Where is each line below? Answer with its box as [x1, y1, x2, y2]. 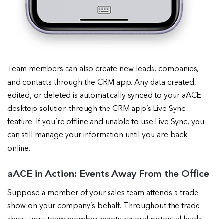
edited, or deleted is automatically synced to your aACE [7, 92, 201, 100]
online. [7, 145, 30, 153]
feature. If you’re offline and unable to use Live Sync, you [7, 118, 204, 127]
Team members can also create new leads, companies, [7, 66, 199, 74]
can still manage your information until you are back [7, 131, 188, 140]
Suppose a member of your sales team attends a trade [7, 189, 198, 197]
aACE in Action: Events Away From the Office [7, 170, 209, 180]
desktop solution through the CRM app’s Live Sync [7, 105, 185, 113]
